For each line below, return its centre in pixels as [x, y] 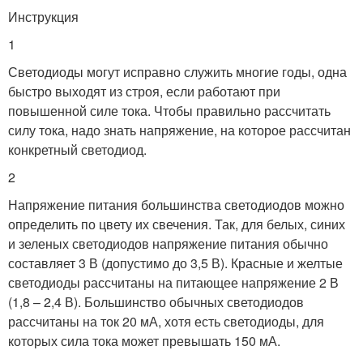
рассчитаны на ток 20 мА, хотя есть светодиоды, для [166, 321]
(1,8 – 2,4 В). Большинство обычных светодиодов [156, 301]
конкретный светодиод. [77, 149]
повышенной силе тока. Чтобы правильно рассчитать [169, 110]
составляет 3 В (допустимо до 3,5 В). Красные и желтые [175, 263]
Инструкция [43, 16]
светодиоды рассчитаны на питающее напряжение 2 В [173, 282]
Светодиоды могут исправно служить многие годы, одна [177, 71]
